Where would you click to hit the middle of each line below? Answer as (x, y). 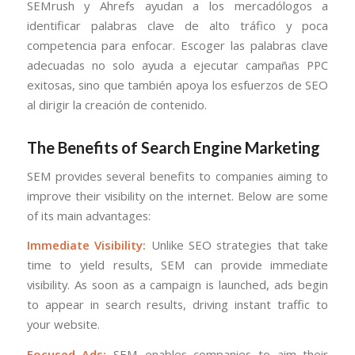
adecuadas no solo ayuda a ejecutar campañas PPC (177, 65)
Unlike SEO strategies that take (237, 245)
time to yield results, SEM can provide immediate (177, 265)
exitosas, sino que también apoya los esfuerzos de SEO (177, 84)
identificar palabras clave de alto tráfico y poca (177, 25)
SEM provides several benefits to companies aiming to (177, 176)
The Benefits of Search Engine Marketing (173, 147)
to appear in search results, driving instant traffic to (177, 305)
